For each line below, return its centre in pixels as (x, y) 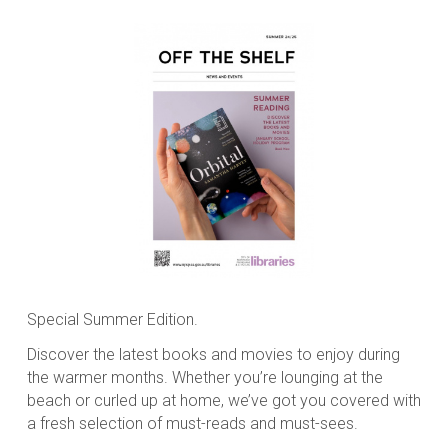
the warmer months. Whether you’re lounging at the (204, 377)
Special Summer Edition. (114, 319)
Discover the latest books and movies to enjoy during (213, 354)
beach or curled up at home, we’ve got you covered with (223, 400)
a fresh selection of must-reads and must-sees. (192, 423)
